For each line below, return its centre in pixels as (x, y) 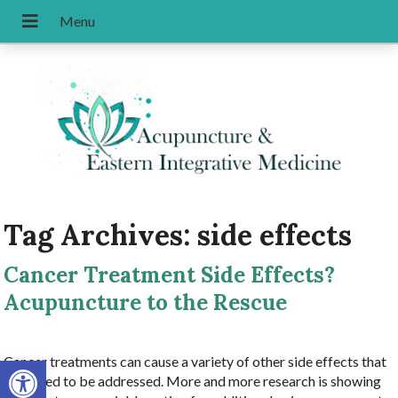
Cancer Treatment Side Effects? (170, 275)
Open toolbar (53, 368)
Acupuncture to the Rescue (146, 303)
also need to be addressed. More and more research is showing (193, 381)
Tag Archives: (101, 235)
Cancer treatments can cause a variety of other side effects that (195, 362)
